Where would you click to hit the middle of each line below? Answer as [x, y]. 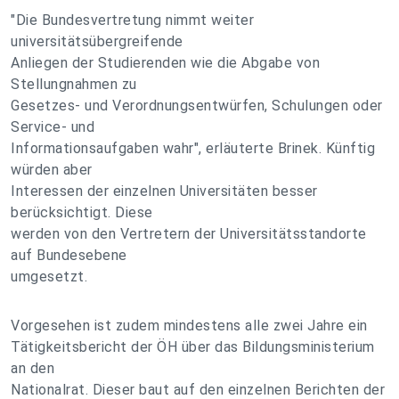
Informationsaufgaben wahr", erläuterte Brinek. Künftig [193, 148]
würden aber [52, 170]
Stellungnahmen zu [74, 84]
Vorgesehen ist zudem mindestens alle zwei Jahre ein [189, 326]
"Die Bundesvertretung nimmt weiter [132, 20]
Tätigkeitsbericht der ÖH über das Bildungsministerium [193, 347]
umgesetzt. [49, 277]
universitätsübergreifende [97, 41]
